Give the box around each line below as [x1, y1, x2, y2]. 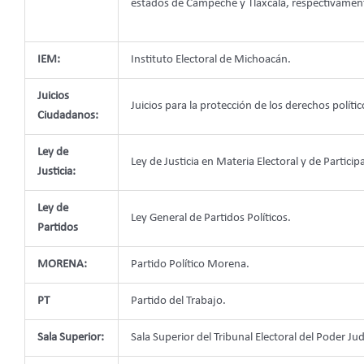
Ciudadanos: [37, 110, 98, 123]
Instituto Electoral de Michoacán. [131, 54, 291, 67]
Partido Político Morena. [131, 258, 249, 271]
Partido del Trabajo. [131, 295, 226, 308]
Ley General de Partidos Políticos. [131, 212, 291, 225]
